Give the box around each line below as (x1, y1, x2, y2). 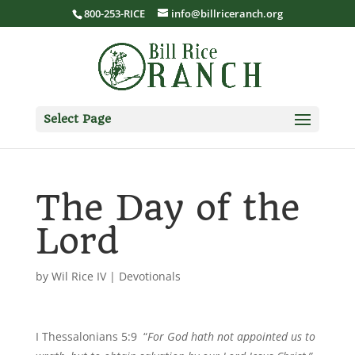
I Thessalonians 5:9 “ (35, 329, 147, 344)
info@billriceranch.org (170, 6, 283, 21)
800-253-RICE (83, 6, 145, 21)
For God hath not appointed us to (147, 329, 315, 344)
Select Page (43, 111, 111, 126)
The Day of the (35, 187, 300, 229)
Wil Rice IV (51, 269, 106, 284)
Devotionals (118, 269, 181, 284)
